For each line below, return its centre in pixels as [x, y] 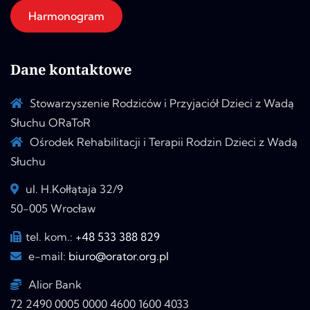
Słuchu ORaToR [51, 122]
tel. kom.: [51, 237]
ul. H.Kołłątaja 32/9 [73, 189]
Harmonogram [66, 16]
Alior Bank [54, 284]
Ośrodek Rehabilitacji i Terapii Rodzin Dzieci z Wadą [162, 142]
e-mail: [47, 256]
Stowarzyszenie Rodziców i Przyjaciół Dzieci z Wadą [161, 103]
